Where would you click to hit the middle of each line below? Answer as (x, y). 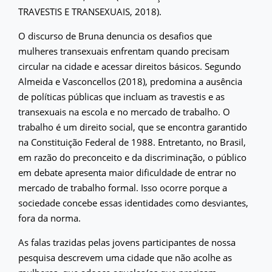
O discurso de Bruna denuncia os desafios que (115, 36)
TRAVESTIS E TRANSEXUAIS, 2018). (90, 12)
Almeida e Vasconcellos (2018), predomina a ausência (130, 81)
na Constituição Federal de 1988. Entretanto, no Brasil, (132, 142)
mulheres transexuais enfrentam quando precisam (124, 51)
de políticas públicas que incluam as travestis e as (121, 97)
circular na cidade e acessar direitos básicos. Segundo (130, 66)
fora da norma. (49, 218)
